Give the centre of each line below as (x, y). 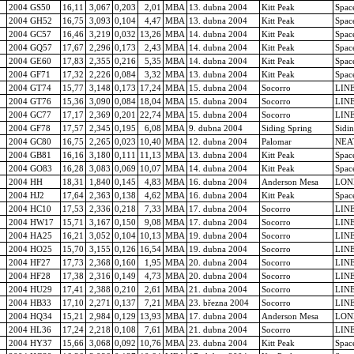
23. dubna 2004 (218, 343)
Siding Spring (287, 128)
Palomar (277, 141)
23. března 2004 (219, 302)
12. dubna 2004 (218, 141)
